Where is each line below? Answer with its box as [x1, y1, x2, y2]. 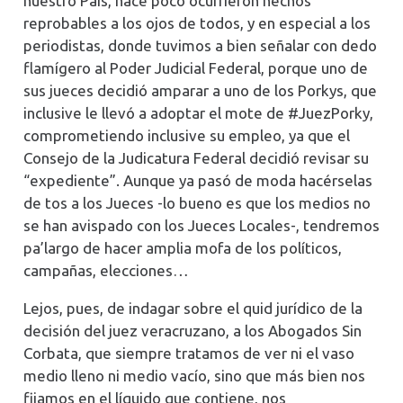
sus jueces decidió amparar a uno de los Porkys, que [22, 81, 377, 99]
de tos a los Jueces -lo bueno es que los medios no [22, 193, 371, 211]
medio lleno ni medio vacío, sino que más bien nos [22, 366, 365, 384]
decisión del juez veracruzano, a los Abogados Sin [22, 321, 362, 339]
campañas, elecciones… [22, 261, 189, 279]
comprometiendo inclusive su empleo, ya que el [22, 126, 350, 144]
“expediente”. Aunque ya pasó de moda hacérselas [22, 171, 372, 189]
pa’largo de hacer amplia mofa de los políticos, [22, 238, 342, 256]
